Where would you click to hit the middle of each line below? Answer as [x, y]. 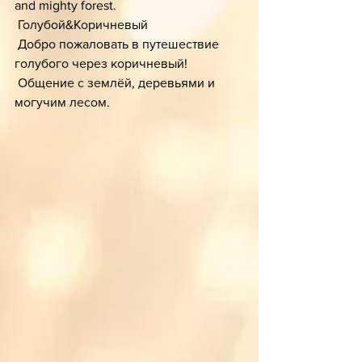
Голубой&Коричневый [83, 25]
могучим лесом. [64, 103]
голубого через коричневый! [101, 64]
